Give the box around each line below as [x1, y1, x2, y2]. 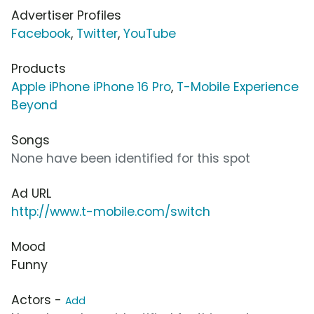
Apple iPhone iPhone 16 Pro [11, 78, 171, 95]
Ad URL [11, 184, 51, 202]
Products [11, 60, 66, 77]
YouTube [123, 25, 176, 42]
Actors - [11, 291, 65, 308]
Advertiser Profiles [11, 6, 121, 24]
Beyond [11, 96, 57, 114]
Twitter [76, 25, 118, 42]
